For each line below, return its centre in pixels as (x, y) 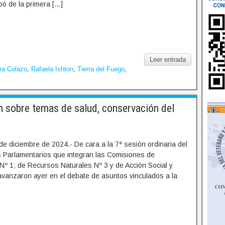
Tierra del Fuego (101, 69)
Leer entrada (168, 60)
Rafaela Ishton (52, 69)
